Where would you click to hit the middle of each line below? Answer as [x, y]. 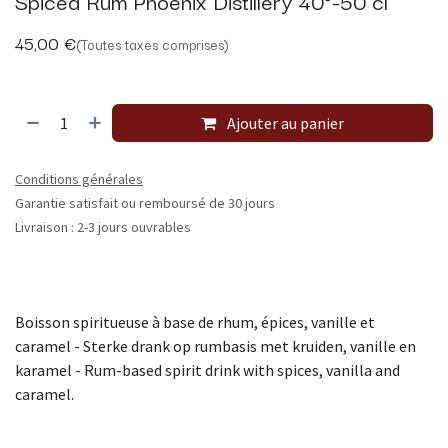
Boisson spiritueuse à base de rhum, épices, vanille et [195, 322]
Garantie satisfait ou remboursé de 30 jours [145, 203]
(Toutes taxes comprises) [152, 44]
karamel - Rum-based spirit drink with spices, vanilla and [207, 370]
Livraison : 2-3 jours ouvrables [103, 227]
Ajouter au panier [284, 123]
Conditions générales [79, 179]
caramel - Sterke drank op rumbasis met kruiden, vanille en [215, 346]
